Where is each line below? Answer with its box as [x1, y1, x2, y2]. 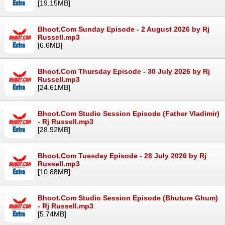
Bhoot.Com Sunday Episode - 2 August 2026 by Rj [38, 25, 209, 34]
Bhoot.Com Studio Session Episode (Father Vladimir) [38, 109, 219, 118]
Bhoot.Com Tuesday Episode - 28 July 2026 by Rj [38, 152, 206, 160]
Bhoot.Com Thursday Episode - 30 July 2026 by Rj [38, 67, 210, 76]
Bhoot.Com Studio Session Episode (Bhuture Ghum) [38, 194, 218, 202]
